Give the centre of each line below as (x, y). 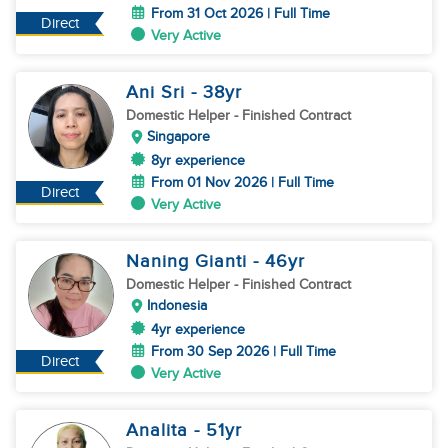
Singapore (178, 136)
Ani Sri (158, 92)
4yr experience (198, 329)
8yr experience (198, 160)
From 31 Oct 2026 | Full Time (240, 13)
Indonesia (177, 305)
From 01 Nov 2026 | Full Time (242, 182)
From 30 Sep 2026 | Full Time (243, 351)
